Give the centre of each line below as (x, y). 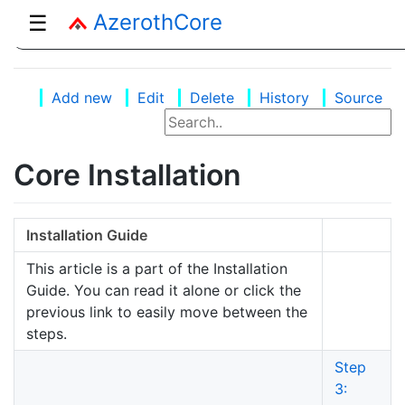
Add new (82, 98)
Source (358, 98)
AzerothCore (155, 22)
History (284, 98)
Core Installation (127, 175)
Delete (212, 98)
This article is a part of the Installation (157, 268)
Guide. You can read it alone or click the (164, 290)
